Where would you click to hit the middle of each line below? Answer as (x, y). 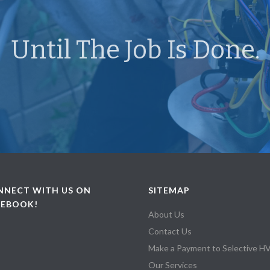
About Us (166, 214)
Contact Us (170, 231)
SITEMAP (169, 190)
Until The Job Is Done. (135, 50)
